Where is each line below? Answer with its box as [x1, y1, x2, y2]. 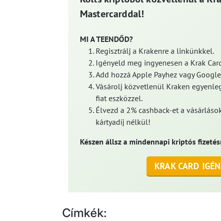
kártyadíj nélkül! [96, 116, 150, 127]
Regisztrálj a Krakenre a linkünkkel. [96, 45, 214, 56]
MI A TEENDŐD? [80, 34, 133, 44]
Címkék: [62, 205, 107, 220]
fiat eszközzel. [96, 93, 143, 103]
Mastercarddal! [80, 7, 145, 20]
